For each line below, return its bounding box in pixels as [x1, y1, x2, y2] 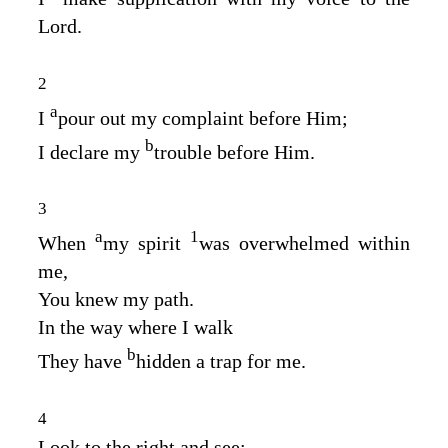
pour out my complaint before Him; [58, 106, 348, 129]
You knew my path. [38, 287, 194, 310]
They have [38, 349, 127, 372]
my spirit [103, 231, 190, 254]
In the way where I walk [38, 315, 233, 338]
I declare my [38, 140, 145, 163]
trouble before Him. [154, 140, 315, 163]
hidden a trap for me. [136, 349, 306, 372]
